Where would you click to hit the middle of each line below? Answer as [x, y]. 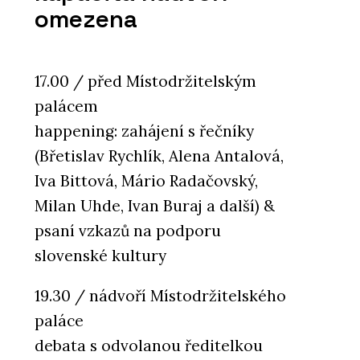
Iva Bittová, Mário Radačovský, [146, 180]
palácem [66, 106]
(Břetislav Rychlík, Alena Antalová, [159, 155]
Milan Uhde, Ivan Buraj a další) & [155, 205]
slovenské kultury [100, 255]
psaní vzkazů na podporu [128, 230]
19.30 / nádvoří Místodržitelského [160, 295]
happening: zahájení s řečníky [144, 131]
